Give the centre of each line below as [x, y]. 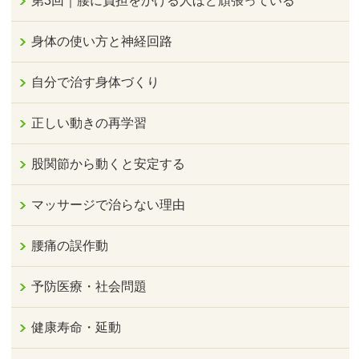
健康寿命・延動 [77, 327]
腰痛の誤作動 [70, 245]
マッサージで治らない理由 [109, 204]
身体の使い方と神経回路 [102, 41]
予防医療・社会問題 [89, 286]
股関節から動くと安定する [109, 163]
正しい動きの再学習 [89, 123]
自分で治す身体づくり [96, 82]
